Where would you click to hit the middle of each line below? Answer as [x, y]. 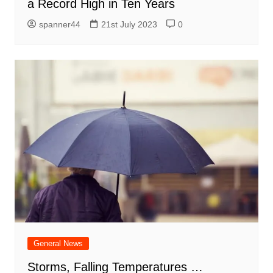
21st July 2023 [129, 25]
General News [58, 243]
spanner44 [59, 25]
